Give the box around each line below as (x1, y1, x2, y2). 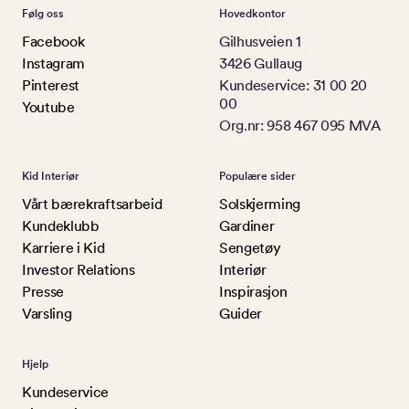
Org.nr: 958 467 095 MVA (219, 116, 381, 134)
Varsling (22, 304, 72, 322)
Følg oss (22, 6, 64, 20)
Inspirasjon (219, 282, 288, 300)
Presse (22, 282, 65, 300)
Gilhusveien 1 (219, 32, 301, 50)
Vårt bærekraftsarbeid (22, 194, 163, 213)
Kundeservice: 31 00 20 (219, 76, 367, 94)
